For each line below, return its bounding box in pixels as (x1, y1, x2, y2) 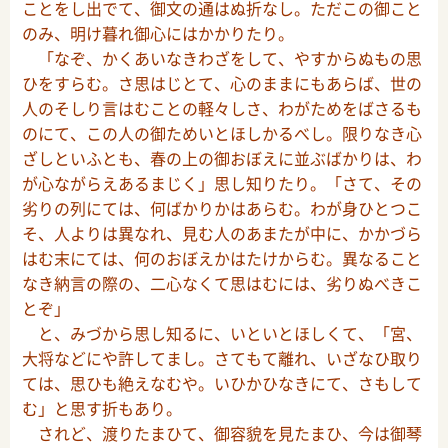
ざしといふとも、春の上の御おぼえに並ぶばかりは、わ (22, 146, 422, 171)
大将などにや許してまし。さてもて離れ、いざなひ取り (22, 346, 422, 371)
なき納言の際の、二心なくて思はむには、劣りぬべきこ (22, 271, 422, 296)
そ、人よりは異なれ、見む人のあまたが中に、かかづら (22, 221, 422, 246)
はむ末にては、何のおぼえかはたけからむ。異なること (22, 246, 422, 271)
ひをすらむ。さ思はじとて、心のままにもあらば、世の (22, 71, 422, 96)
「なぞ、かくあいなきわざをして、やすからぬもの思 (22, 46, 422, 71)
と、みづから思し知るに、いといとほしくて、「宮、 (22, 321, 422, 346)
